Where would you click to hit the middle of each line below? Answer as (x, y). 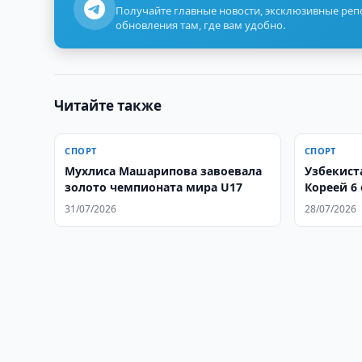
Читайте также (108, 105)
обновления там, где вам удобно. (201, 25)
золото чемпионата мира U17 (154, 187)
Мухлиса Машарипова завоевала (164, 171)
